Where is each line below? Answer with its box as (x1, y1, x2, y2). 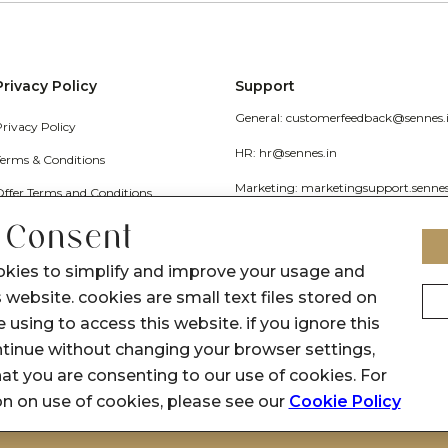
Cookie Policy (288, 392, 401, 411)
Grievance (235, 215, 294, 231)
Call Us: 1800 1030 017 (235, 250, 366, 266)
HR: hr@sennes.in (235, 145, 338, 161)
